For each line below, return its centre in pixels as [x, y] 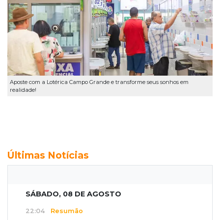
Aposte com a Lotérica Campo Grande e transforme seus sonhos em [99, 82]
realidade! [23, 90]
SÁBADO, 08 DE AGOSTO [73, 194]
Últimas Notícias [48, 155]
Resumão [64, 211]
